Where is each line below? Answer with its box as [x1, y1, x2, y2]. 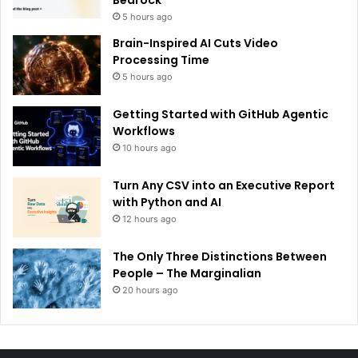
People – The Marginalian [113, 265, 261, 281]
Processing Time [113, 51, 209, 68]
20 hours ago [122, 284, 178, 296]
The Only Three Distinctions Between [113, 248, 327, 265]
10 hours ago [122, 141, 177, 153]
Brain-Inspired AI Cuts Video [113, 34, 278, 51]
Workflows [113, 122, 175, 139]
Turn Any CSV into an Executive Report [113, 177, 335, 193]
